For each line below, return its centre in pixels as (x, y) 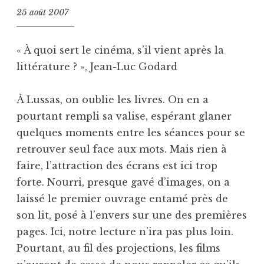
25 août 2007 (42, 13)
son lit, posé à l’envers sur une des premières (132, 215)
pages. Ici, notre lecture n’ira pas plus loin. (125, 231)
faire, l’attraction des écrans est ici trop (117, 165)
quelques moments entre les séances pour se (131, 132)
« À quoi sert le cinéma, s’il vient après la (120, 50)
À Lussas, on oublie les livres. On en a (113, 99)
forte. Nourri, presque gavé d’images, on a (123, 182)
